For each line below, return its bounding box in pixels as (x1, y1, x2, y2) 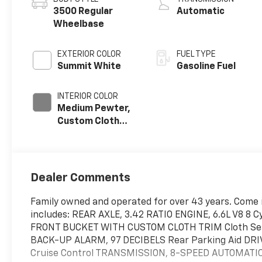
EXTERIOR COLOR (57, 50, 122, 58)
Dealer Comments (30, 171, 131, 184)
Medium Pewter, (57, 104, 131, 113)
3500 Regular (53, 6, 113, 16)
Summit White (57, 61, 122, 71)
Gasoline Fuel (177, 61, 236, 71)
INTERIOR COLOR (57, 92, 119, 101)
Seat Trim (57, 129, 101, 139)
